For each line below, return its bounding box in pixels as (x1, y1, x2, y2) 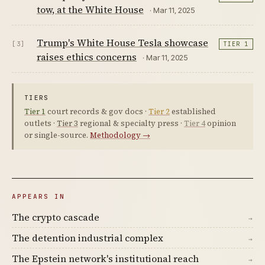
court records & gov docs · (46, 106, 148, 117)
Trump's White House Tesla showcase (37, 36, 208, 49)
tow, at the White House (37, 3, 144, 16)
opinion (205, 118, 236, 128)
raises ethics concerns (37, 50, 137, 63)
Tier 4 (184, 118, 205, 128)
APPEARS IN (12, 192, 65, 201)
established (170, 106, 216, 117)
